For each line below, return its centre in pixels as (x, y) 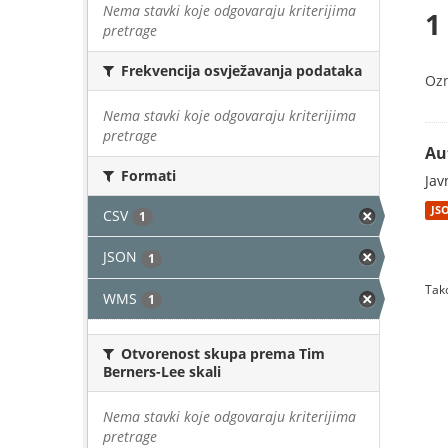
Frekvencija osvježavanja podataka (239, 70)
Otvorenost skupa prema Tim (221, 353)
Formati (146, 175)
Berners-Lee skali (162, 371)
